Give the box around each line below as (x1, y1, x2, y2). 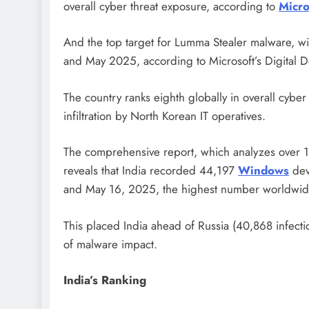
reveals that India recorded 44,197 (63, 162, 238, 179)
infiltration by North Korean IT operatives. (63, 107, 266, 124)
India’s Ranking (63, 272, 146, 289)
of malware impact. (63, 235, 157, 252)
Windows (238, 162, 289, 179)
